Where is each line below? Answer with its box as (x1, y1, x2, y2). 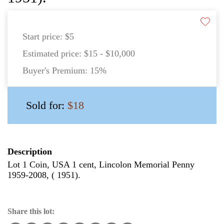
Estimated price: (22, 48, 84, 59)
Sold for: (26, 99, 67, 112)
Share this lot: (7, 207, 54, 216)
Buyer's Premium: (22, 65, 90, 76)
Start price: (22, 31, 65, 42)
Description (7, 146, 52, 157)
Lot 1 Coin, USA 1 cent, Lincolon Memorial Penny (7, 159, 194, 170)
